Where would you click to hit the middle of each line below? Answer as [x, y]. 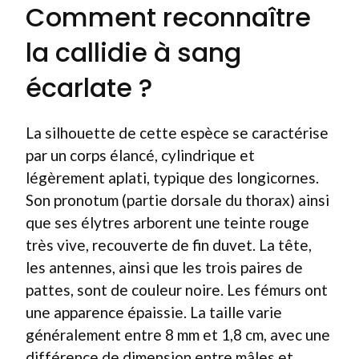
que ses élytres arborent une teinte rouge [167, 222]
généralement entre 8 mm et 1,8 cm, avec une [178, 335]
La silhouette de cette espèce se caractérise [177, 133]
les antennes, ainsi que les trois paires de [164, 267]
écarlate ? [89, 88]
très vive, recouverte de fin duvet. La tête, [169, 245]
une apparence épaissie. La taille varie [154, 312]
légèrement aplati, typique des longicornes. [172, 177]
